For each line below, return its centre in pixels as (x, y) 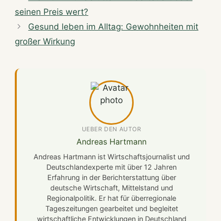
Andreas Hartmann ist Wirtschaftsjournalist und (111, 156)
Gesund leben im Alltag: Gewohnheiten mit (113, 26)
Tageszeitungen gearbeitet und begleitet (111, 208)
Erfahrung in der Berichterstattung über (111, 177)
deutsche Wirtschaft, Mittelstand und (111, 187)
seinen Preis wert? (52, 12)
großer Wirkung (45, 41)
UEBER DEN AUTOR (111, 129)
